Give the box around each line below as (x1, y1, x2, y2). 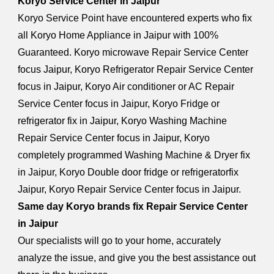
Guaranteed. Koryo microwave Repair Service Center (18, 47, 249, 57)
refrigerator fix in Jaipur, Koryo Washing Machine (18, 116, 228, 126)
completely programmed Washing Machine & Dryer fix (18, 150, 251, 160)
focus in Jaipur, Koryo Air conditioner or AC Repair (18, 81, 235, 92)
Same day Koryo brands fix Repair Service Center (18, 201, 248, 212)
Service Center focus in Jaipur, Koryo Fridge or (18, 98, 220, 109)
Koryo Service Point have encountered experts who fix (18, 13, 253, 23)
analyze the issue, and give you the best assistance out (18, 253, 256, 263)
